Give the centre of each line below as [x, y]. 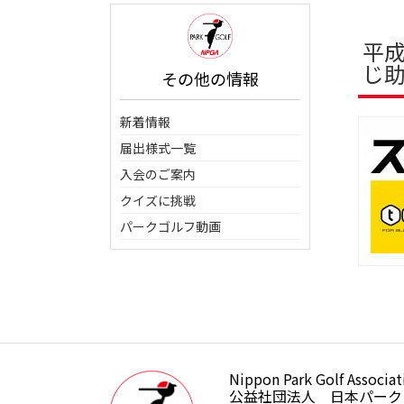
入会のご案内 [158, 174]
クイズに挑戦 [158, 200]
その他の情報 [210, 78]
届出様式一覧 [158, 148]
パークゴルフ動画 [170, 226]
